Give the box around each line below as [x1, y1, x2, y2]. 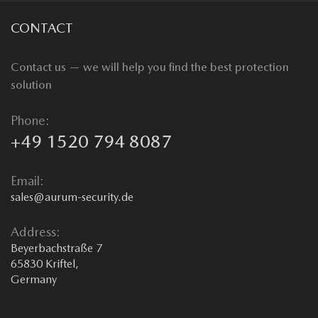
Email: [11, 173, 44, 189]
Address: [11, 224, 60, 240]
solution [11, 78, 52, 92]
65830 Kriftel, [11, 257, 79, 271]
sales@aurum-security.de [11, 190, 133, 204]
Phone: [11, 113, 50, 128]
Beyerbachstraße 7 [11, 241, 102, 256]
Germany [11, 273, 57, 287]
